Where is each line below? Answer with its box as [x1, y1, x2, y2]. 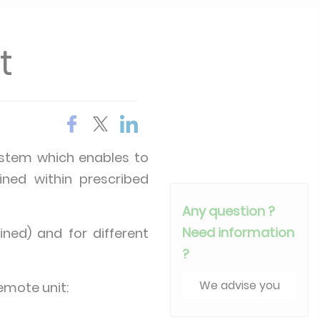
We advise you [199, 276, 280, 294]
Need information [182, 223, 295, 241]
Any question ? [182, 201, 276, 220]
